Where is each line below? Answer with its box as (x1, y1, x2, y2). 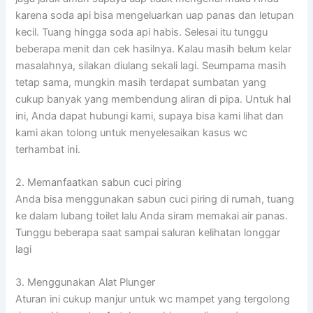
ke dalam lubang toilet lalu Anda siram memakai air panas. (15, 209, 289, 222)
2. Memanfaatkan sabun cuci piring (15, 175, 182, 189)
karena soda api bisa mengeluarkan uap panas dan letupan (15, 8, 295, 22)
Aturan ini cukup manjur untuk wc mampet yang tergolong (15, 293, 291, 306)
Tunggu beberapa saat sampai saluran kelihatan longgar (15, 226, 281, 239)
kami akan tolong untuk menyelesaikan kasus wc (15, 126, 248, 139)
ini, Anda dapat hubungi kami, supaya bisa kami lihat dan (15, 109, 284, 122)
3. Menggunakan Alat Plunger (15, 276, 156, 289)
